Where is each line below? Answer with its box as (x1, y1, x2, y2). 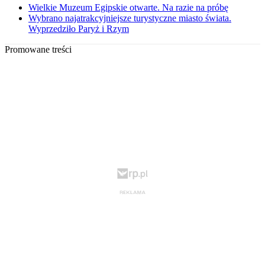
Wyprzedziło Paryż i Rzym (28, 24, 129, 34)
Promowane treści (5, 44, 72, 55)
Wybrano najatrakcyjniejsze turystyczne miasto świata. (28, 13, 231, 24)
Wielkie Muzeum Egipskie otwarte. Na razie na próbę (28, 2, 228, 13)
